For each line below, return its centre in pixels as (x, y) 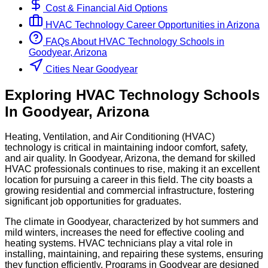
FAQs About (70, 41)
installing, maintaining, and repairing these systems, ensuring (134, 254)
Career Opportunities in (176, 25)
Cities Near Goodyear (92, 69)
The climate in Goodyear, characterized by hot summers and (132, 222)
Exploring (40, 95)
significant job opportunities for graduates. (93, 202)
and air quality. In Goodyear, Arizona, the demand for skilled (130, 159)
